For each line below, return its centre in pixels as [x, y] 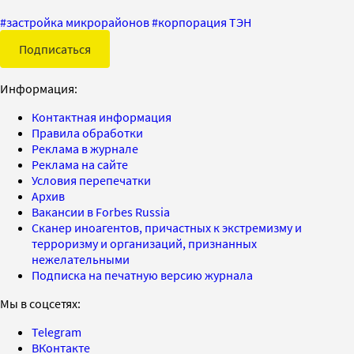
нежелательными [81, 259]
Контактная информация [102, 117]
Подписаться [55, 49]
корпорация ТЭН [205, 22]
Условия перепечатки [91, 180]
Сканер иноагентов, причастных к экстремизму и [167, 227]
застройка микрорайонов [78, 22]
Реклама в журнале [85, 148]
